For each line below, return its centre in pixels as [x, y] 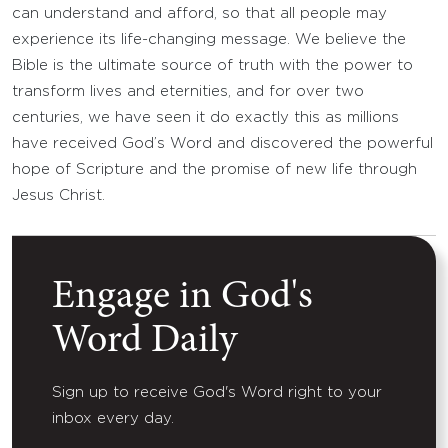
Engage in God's [182, 298]
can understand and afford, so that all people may [199, 13]
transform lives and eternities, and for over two [188, 91]
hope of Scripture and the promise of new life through [214, 169]
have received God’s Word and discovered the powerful [222, 143]
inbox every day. [113, 418]
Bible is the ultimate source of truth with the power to [212, 65]
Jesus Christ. [58, 195]
